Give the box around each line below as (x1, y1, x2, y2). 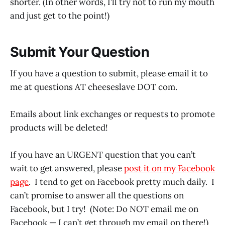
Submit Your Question (10, 44, 150, 61)
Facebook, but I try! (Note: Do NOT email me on (10, 203, 198, 215)
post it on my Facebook (124, 163, 215, 174)
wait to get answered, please (10, 163, 124, 174)
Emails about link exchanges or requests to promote (10, 108, 215, 120)
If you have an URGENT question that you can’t (10, 149, 196, 161)
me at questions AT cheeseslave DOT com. (10, 81, 177, 92)
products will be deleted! (10, 122, 108, 133)
